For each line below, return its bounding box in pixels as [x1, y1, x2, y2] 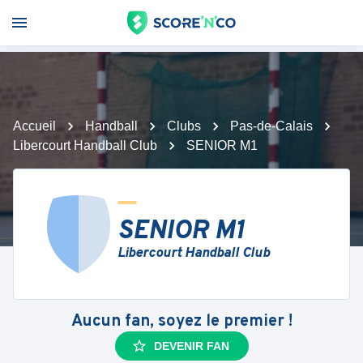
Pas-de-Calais [230, 119, 313, 133]
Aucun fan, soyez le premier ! [70, 311, 293, 332]
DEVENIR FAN [153, 340, 229, 352]
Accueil [13, 119, 56, 133]
